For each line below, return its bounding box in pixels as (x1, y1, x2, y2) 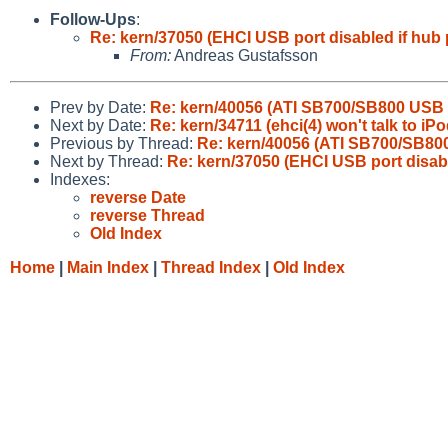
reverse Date (90, 188, 186, 206)
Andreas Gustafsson (171, 46, 318, 64)
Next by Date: (50, 116, 150, 134)
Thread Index (161, 258, 261, 276)
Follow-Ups (50, 10, 136, 28)
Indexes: (50, 170, 110, 188)
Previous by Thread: (50, 134, 197, 152)
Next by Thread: (50, 152, 167, 170)
